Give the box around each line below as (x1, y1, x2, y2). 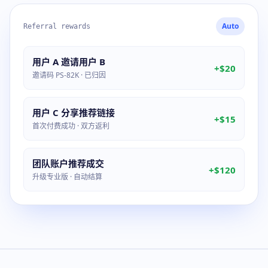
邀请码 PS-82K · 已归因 (32, 70, 106, 80)
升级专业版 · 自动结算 (32, 172, 102, 182)
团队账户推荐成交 (32, 157, 104, 169)
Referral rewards (23, 22, 90, 31)
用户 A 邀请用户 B (32, 56, 105, 68)
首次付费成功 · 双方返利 (32, 121, 109, 131)
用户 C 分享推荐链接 (32, 106, 115, 118)
